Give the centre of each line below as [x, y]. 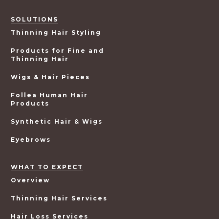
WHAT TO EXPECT [47, 167]
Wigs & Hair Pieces [51, 77]
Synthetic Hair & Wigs [57, 121]
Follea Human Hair [50, 95]
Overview [31, 180]
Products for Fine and [58, 51]
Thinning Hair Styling [56, 33]
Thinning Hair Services [59, 198]
